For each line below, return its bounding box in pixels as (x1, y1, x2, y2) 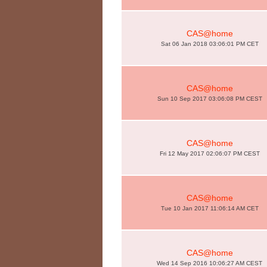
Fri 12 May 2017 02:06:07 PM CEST (159, 150, 260, 157)
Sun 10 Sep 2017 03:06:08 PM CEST (157, 95, 262, 102)
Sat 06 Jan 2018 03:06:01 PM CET (160, 41, 259, 47)
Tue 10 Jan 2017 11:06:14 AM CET (160, 205, 259, 212)
